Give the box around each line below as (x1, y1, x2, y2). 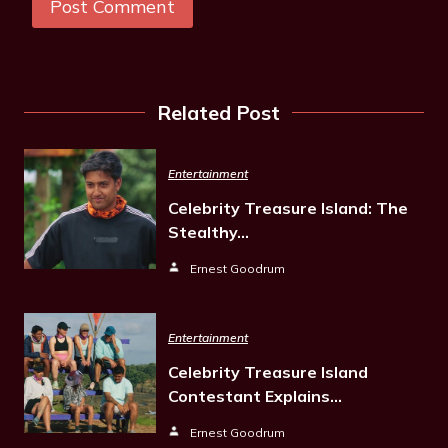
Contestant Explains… (168, 385, 342, 406)
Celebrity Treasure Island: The (168, 197, 408, 218)
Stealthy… (168, 221, 249, 242)
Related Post (156, 99, 280, 125)
